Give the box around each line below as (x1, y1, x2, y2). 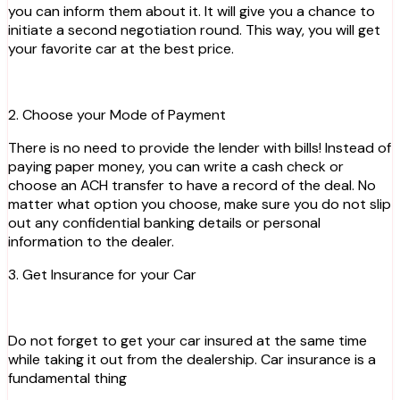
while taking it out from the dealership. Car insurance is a (8, 349, 376, 369)
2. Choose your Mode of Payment (8, 104, 226, 124)
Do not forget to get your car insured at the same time (8, 330, 367, 350)
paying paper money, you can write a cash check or (8, 156, 344, 176)
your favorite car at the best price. (8, 38, 234, 58)
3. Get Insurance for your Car (8, 264, 196, 284)
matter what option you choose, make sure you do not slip (8, 194, 391, 213)
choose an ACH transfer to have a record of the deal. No (8, 175, 376, 195)
